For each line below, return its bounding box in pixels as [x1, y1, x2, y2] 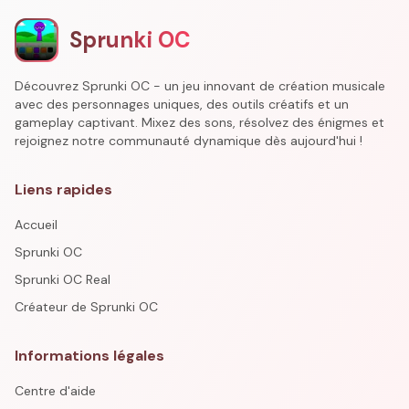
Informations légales [15, 346, 164, 365]
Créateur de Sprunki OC [15, 299, 158, 315]
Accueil [15, 216, 58, 233]
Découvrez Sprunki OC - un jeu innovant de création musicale [15, 78, 385, 94]
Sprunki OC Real [15, 271, 110, 288]
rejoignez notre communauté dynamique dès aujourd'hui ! [15, 132, 362, 149]
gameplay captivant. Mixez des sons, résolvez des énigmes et [15, 114, 384, 131]
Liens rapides [15, 180, 112, 199]
